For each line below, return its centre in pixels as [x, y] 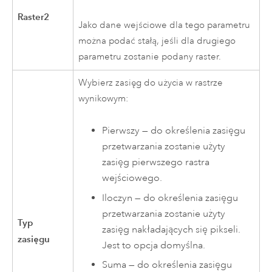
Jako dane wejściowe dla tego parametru [165, 25]
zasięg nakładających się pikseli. [172, 229]
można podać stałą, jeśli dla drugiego [157, 41]
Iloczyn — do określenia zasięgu [170, 198]
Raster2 [34, 16]
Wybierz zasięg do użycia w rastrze [151, 83]
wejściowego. [132, 178]
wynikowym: [104, 98]
